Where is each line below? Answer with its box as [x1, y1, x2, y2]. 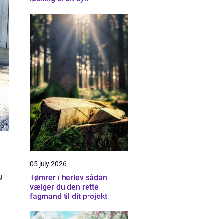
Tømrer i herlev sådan [30, 173, 86, 182]
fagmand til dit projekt [30, 192, 107, 201]
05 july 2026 [30, 160, 66, 168]
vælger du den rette [30, 182, 99, 192]
